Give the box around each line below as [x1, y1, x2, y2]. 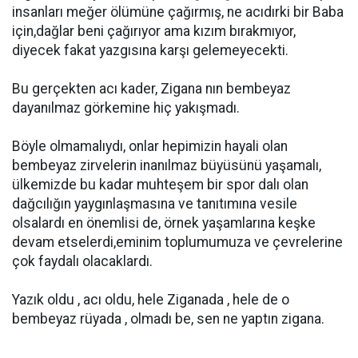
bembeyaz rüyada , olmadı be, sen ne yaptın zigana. [12, 311, 324, 327]
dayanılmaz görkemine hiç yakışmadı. [12, 100, 240, 116]
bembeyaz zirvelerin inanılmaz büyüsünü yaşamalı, [12, 157, 321, 173]
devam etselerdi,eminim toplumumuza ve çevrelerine [12, 234, 343, 250]
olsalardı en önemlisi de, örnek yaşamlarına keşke [12, 215, 316, 231]
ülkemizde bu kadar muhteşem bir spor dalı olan [12, 177, 308, 193]
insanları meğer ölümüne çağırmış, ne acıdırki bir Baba [12, 4, 344, 20]
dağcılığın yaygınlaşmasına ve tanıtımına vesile [12, 196, 297, 212]
